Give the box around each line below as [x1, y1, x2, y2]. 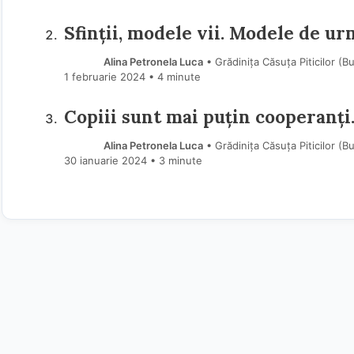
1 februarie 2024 [63, 70, 145, 84]
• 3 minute [149, 154, 202, 168]
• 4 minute [148, 70, 201, 84]
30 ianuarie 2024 [63, 154, 147, 168]
